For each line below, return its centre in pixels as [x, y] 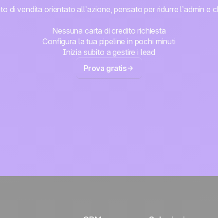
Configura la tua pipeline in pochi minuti [109, 41]
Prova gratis [105, 68]
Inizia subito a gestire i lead [109, 52]
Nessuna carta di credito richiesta [109, 31]
